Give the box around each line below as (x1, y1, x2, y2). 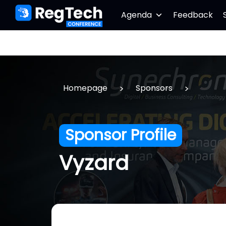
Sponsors (136, 82, 173, 94)
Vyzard (59, 148, 129, 177)
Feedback (173, 9, 213, 21)
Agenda (121, 9, 152, 21)
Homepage (63, 82, 107, 94)
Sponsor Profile (65, 125, 176, 146)
